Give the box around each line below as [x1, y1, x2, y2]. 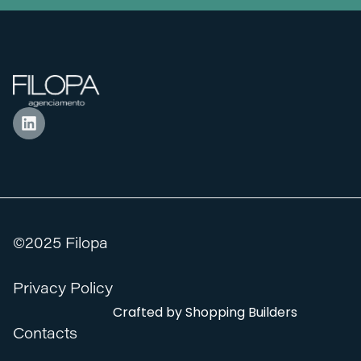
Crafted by [113, 303, 185, 322]
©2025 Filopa [13, 237, 108, 252]
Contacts [13, 327, 77, 342]
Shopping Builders [185, 303, 297, 322]
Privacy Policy [13, 282, 113, 297]
